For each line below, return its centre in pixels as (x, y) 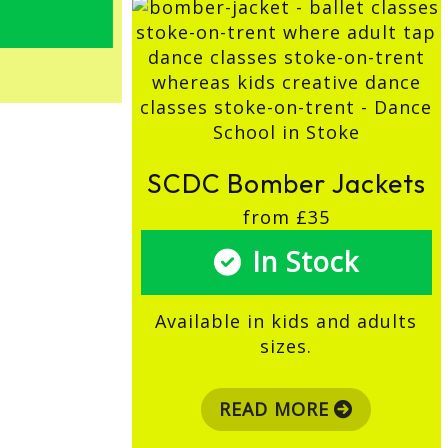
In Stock (305, 262)
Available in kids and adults (286, 321)
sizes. (286, 346)
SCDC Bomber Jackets (286, 184)
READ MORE (274, 409)
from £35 (286, 216)
